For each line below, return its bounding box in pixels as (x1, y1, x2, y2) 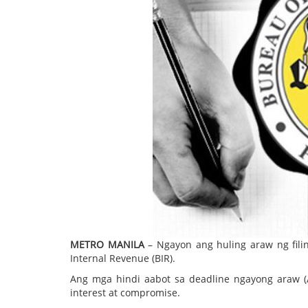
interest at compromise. (70, 286, 180, 299)
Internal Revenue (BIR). (70, 252, 175, 265)
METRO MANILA (70, 238, 144, 251)
